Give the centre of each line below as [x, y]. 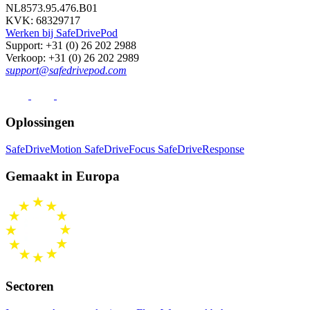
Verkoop [24, 58]
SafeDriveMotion [45, 149]
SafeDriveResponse [201, 149]
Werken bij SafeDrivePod [62, 33]
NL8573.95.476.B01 [52, 8]
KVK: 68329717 [43, 21]
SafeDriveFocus [121, 149]
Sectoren [30, 286]
